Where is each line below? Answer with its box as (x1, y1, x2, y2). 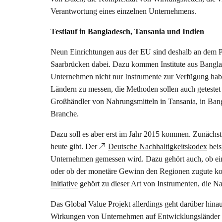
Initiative (51, 179, 78, 188)
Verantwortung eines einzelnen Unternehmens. (51, 7, 196, 15)
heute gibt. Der (51, 142, 99, 151)
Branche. (51, 110, 79, 118)
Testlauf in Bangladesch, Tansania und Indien (51, 27, 204, 36)
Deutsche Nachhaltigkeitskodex (108, 142, 207, 151)
